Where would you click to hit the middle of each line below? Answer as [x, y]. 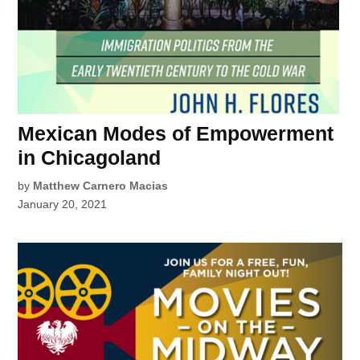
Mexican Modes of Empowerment [176, 133]
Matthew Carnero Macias [101, 185]
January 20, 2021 [63, 204]
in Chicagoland [90, 157]
